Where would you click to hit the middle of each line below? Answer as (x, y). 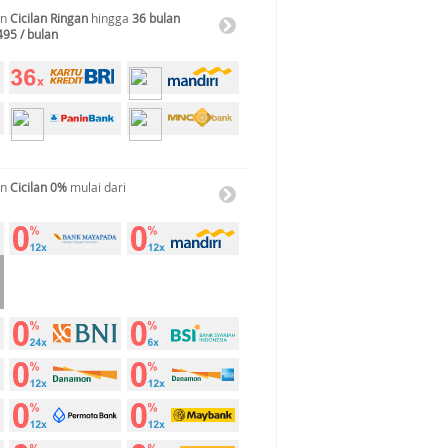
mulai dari (96, 187)
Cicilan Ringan (49, 18)
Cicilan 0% (38, 187)
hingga (110, 18)
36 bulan (156, 18)
